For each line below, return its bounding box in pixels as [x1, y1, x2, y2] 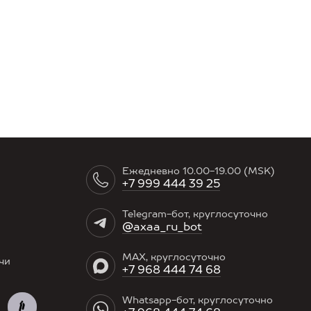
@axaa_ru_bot [122, 222, 202, 233]
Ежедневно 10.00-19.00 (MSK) [122, 167, 275, 176]
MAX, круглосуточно [122, 253, 226, 262]
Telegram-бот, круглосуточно [122, 210, 268, 219]
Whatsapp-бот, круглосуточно [122, 296, 273, 305]
